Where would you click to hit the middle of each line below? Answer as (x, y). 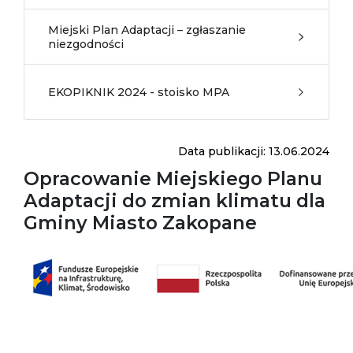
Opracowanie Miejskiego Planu (173, 178)
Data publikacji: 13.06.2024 (254, 151)
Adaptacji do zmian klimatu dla (175, 201)
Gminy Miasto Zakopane (140, 223)
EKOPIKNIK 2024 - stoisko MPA (139, 92)
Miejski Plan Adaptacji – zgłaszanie (147, 30)
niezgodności (86, 44)
